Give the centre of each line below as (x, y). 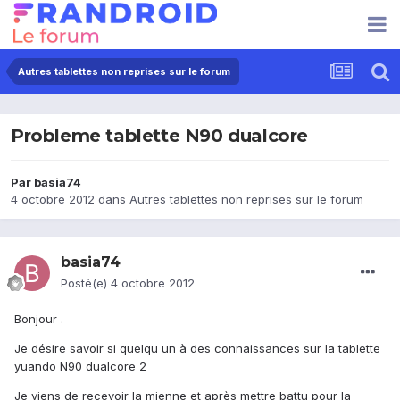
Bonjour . (39, 319)
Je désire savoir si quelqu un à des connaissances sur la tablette (197, 349)
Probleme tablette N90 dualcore (159, 136)
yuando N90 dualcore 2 (80, 367)
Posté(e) (86, 283)
